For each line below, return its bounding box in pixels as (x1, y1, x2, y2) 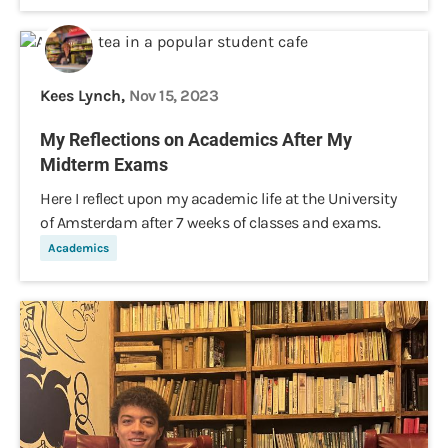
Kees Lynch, (40, 86, 129, 105)
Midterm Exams (40, 154, 168, 175)
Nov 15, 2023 (129, 86, 218, 105)
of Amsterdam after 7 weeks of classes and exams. (40, 213, 380, 232)
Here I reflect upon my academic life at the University (40, 189, 396, 208)
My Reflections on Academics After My (40, 129, 352, 150)
